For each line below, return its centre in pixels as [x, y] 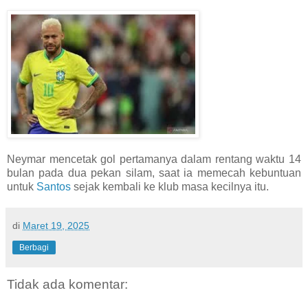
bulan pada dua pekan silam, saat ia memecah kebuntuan [154, 173]
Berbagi [34, 247]
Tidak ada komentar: [67, 284]
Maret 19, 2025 [56, 225]
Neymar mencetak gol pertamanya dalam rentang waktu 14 [154, 159]
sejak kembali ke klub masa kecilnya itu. [170, 186]
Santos [54, 186]
